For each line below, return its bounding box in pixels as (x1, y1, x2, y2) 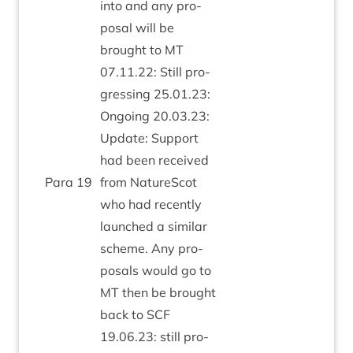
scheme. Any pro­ (100, 240, 203, 256)
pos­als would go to (100, 262, 211, 278)
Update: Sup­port (100, 130, 199, 146)
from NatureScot (100, 174, 197, 190)
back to (100, 307, 147, 322)
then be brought (119, 284, 216, 300)
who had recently (100, 196, 202, 212)
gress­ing (100, 86, 154, 102)
